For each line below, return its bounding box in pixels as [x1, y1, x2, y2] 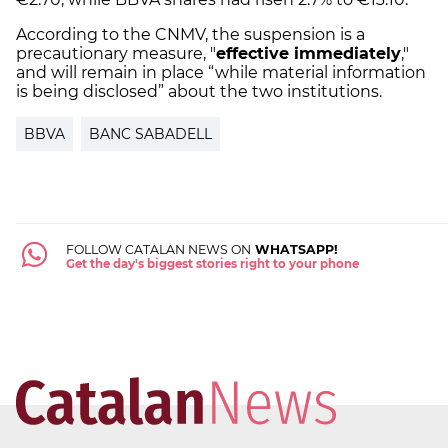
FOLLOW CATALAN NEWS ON [65, 242, 251, 258]
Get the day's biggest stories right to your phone [65, 257, 359, 272]
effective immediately [216, 44, 401, 64]
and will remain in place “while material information [16, 63, 426, 83]
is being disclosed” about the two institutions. [16, 82, 382, 102]
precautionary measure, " [16, 44, 216, 64]
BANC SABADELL [89, 125, 212, 144]
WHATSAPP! [250, 242, 338, 258]
